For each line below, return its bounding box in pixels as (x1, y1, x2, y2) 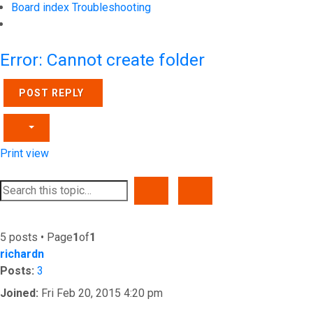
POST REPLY (19, 87, 84, 99)
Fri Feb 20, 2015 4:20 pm (38, 286, 163, 300)
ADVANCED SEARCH (196, 184, 299, 196)
